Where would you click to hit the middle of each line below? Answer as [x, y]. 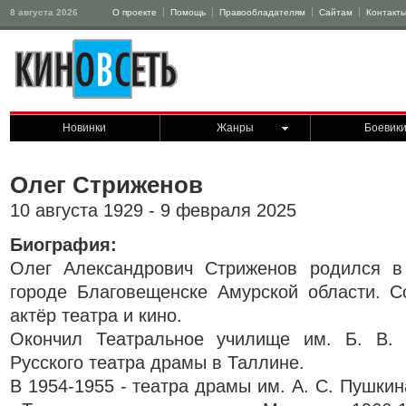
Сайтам [336, 12]
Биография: [63, 245]
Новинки [85, 128]
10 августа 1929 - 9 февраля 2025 [153, 210]
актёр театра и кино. [96, 315]
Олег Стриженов [106, 185]
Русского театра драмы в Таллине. [157, 362]
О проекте [135, 12]
